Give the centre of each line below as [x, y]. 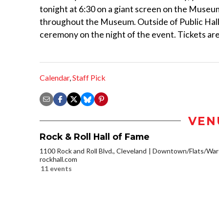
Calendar [55, 77]
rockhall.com [58, 159]
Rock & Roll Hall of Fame [95, 136]
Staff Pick [89, 77]
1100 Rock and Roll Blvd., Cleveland [93, 151]
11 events [56, 168]
